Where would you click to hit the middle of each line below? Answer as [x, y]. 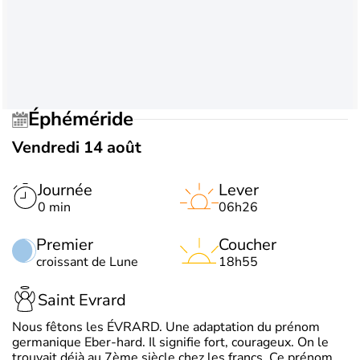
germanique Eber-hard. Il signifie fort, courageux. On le [170, 342]
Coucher [247, 244]
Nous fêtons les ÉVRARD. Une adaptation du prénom [166, 327]
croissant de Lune [87, 262]
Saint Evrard [82, 301]
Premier [65, 244]
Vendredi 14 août [77, 147]
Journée [65, 190]
